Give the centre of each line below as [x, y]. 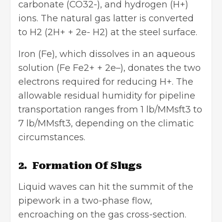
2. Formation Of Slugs [80, 166]
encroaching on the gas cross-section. [102, 215]
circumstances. [52, 138]
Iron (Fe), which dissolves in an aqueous [107, 54]
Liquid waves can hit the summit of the [106, 187]
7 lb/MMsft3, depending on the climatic [106, 124]
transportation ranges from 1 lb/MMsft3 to [110, 110]
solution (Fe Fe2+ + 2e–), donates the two [110, 68]
